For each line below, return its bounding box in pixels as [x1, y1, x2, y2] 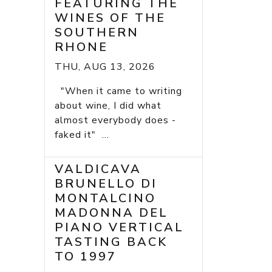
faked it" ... [55, 128, 109, 142]
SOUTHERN [55, 24, 139, 41]
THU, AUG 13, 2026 [55, 60, 155, 74]
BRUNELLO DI [55, 175, 157, 192]
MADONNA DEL [55, 205, 168, 222]
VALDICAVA [55, 161, 141, 178]
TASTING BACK [55, 234, 168, 251]
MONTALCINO [55, 190, 156, 207]
